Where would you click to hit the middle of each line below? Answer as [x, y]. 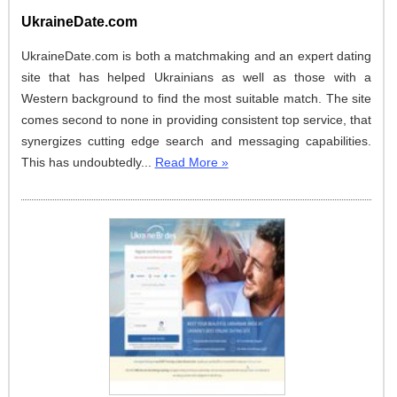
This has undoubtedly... [88, 163]
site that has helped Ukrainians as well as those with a [196, 78]
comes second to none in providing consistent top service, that [196, 120]
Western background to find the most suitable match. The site [196, 99]
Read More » [191, 163]
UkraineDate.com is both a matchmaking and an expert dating [196, 56]
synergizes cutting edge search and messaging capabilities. [196, 141]
